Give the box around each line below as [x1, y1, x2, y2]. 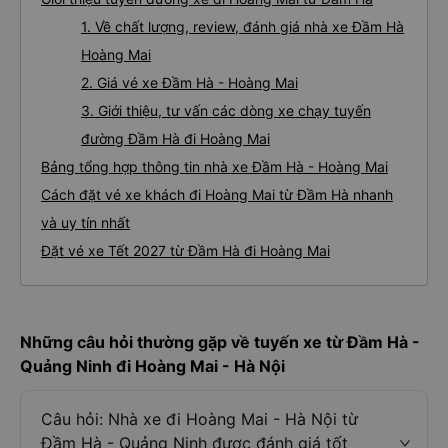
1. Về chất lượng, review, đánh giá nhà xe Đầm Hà [81, 18, 404, 35]
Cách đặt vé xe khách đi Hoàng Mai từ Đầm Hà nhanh [41, 186, 393, 203]
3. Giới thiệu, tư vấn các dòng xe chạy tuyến [81, 102, 371, 119]
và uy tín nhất [41, 214, 130, 231]
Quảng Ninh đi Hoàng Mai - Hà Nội [20, 356, 285, 376]
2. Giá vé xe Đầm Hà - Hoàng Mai [81, 74, 298, 91]
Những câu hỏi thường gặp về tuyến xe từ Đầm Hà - [20, 332, 420, 352]
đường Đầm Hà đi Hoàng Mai [81, 130, 270, 147]
